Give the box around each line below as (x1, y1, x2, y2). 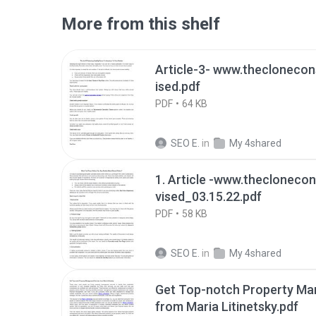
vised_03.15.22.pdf (155, 189, 262, 204)
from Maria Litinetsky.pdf (155, 299, 298, 314)
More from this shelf (61, 14, 220, 34)
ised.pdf (155, 79, 200, 94)
